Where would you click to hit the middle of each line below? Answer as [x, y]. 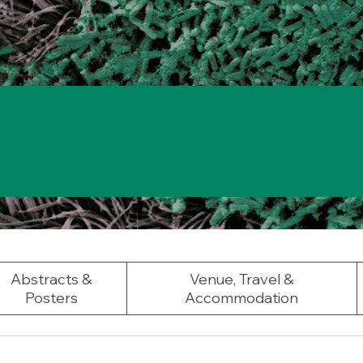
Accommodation [241, 298]
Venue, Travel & [241, 279]
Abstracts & [52, 279]
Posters [52, 298]
